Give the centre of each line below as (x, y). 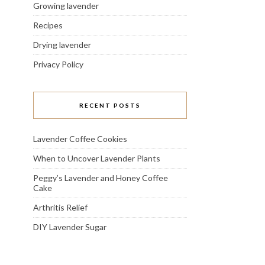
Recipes (48, 25)
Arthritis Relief (60, 207)
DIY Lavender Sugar (70, 227)
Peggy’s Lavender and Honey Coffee (101, 177)
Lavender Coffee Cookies (80, 138)
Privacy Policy (58, 64)
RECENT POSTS (110, 105)
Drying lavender (62, 44)
